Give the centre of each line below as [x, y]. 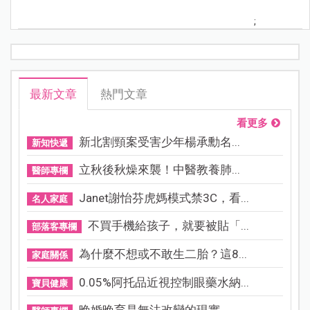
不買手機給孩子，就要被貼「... [168, 226]
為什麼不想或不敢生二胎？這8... [163, 254]
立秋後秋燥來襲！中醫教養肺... [159, 170]
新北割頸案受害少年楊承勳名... [159, 142]
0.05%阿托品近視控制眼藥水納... [164, 282]
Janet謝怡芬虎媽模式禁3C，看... [164, 198]
